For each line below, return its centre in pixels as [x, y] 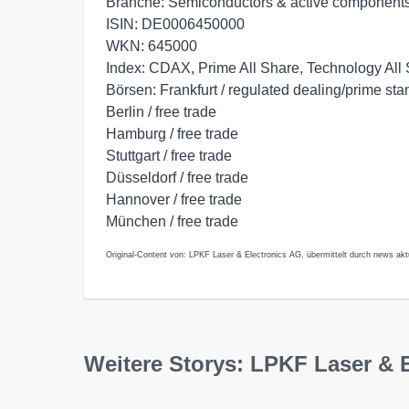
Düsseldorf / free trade [177, 178]
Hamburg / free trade [172, 134]
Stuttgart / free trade [169, 156]
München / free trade [172, 221]
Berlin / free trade [161, 112]
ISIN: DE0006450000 [175, 24]
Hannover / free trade [174, 199]
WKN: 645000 [152, 46]
